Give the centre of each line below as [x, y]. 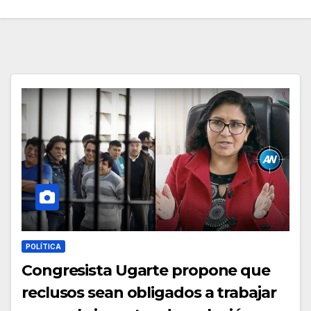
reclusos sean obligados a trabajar [149, 292]
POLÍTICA [43, 246]
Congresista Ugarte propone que [146, 270]
